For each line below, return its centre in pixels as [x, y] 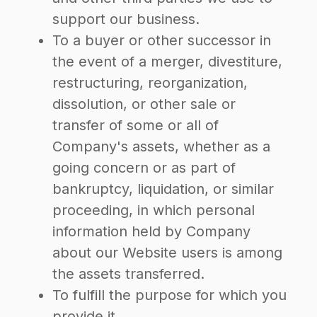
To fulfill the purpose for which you [169, 295]
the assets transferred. [128, 274]
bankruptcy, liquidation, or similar [163, 189]
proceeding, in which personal [154, 210]
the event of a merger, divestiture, [167, 62]
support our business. [126, 19]
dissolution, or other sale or [144, 104]
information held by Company [151, 231]
